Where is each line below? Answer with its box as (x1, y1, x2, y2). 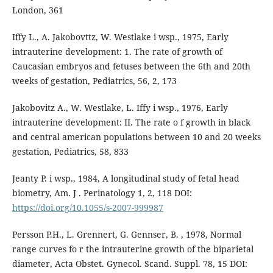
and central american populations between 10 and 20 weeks (12, 131, 261, 143)
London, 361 (12, 4, 63, 16)
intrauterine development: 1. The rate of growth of (12, 46, 222, 58)
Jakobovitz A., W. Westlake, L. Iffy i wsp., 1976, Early (12, 102, 228, 114)
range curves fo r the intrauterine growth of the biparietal (12, 243, 253, 255)
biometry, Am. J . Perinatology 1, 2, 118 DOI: (12, 187, 192, 199)
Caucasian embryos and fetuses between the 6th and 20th (12, 60, 250, 73)
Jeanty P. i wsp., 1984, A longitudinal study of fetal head (12, 172, 239, 185)
